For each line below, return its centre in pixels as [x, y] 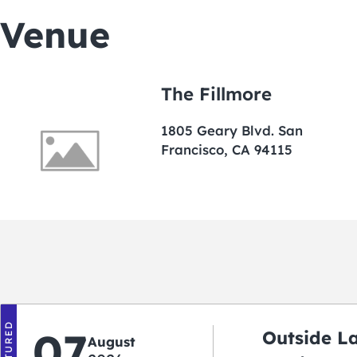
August [112, 341]
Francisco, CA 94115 [227, 150]
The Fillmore [217, 94]
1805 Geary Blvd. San [232, 131]
